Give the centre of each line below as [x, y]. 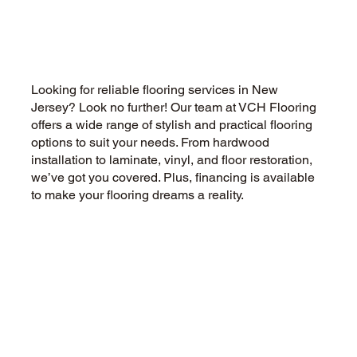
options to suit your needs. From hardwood [150, 142]
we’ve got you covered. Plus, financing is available [173, 177]
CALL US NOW [111, 249]
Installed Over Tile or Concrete [188, 29]
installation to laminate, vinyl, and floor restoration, [171, 159]
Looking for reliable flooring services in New [154, 89]
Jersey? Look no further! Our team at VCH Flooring [173, 107]
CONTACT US [110, 308]
